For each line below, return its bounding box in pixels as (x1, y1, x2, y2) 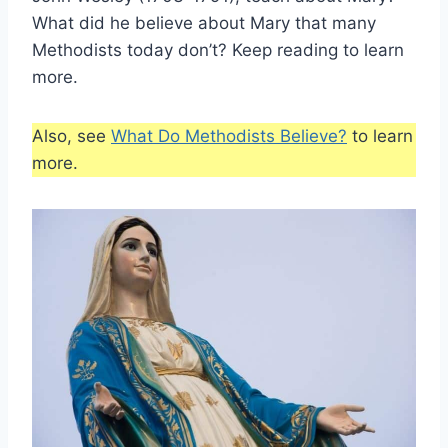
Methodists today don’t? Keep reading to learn (32, 40, 404, 61)
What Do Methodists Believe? (111, 126, 347, 147)
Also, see (32, 126, 111, 147)
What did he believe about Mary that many (32, 13, 376, 34)
